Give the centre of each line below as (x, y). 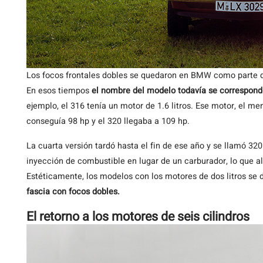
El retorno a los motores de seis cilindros (138, 217)
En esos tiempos (59, 91)
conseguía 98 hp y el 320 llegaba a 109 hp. (108, 121)
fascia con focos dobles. (73, 192)
